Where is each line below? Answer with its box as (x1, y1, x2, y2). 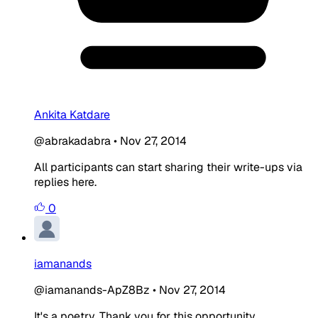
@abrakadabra (34, 133, 111, 148)
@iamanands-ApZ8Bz (34, 282, 150, 297)
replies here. (34, 174, 97, 190)
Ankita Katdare (34, 106, 110, 122)
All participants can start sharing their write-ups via (34, 159, 302, 175)
